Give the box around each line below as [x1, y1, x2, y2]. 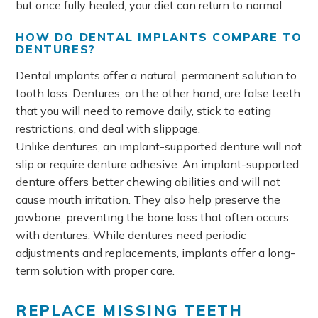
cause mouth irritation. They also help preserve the [16, 192, 281, 207]
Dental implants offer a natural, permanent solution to [16, 68, 297, 82]
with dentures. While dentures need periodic [16, 228, 247, 242]
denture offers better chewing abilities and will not [16, 175, 281, 189]
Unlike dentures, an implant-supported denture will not [16, 139, 302, 153]
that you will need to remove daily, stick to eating [16, 104, 272, 118]
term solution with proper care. [16, 263, 175, 278]
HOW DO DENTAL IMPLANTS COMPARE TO [16, 30, 302, 44]
